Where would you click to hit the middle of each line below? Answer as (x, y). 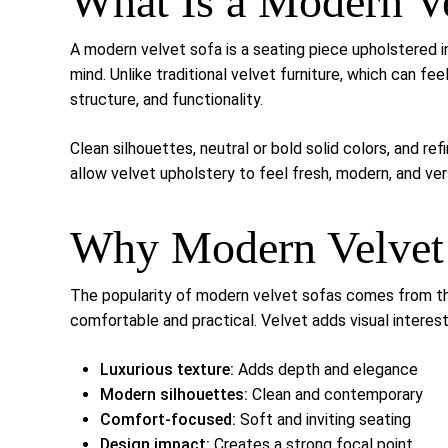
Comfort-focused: (168, 419)
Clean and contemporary (335, 394)
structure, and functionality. (166, 99)
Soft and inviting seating (323, 419)
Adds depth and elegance (326, 369)
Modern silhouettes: (174, 394)
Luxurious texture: (167, 369)
